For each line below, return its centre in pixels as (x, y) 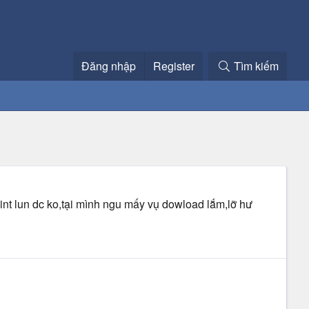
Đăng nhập (109, 66)
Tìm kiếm (256, 66)
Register (174, 66)
